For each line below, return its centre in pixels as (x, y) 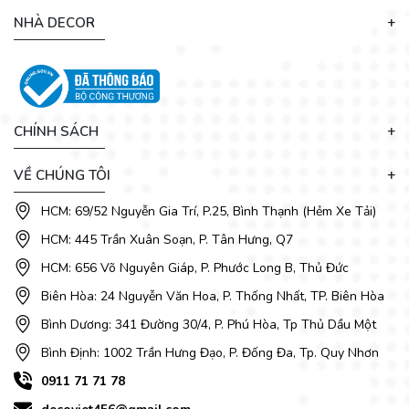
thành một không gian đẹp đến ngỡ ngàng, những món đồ (204, 13)
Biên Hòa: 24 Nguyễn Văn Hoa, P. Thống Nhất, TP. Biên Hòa (213, 296)
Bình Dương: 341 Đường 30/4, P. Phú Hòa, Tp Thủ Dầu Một (209, 324)
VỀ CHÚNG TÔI (62, 175)
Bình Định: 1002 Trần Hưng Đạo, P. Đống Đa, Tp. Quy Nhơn (210, 352)
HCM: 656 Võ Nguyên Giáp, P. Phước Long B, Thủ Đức (195, 267)
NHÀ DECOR (54, 23)
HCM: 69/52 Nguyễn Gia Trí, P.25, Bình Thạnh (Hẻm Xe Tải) (209, 211)
